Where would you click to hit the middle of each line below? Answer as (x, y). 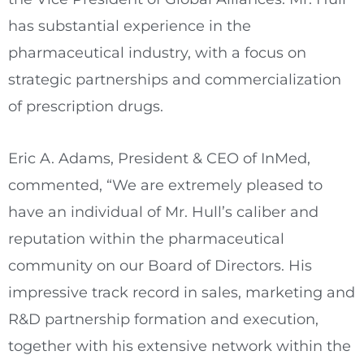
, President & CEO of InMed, (210, 159)
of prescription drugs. (86, 106)
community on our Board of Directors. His (160, 266)
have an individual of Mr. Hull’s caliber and (163, 212)
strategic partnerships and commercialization (175, 79)
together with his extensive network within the (180, 347)
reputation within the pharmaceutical (146, 239)
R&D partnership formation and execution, (163, 320)
